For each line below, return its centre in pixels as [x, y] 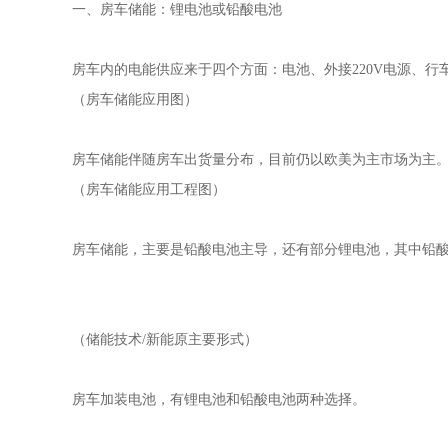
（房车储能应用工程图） [149, 189]
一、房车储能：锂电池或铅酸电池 [177, 9]
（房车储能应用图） [135, 99]
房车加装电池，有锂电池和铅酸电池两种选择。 [219, 399]
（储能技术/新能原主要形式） [165, 339]
